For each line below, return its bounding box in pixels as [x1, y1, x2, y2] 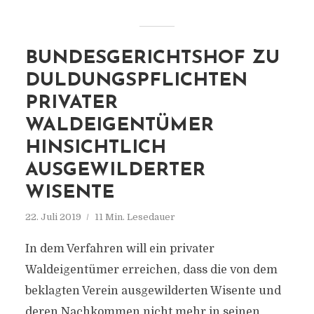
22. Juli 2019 [25, 212, 81, 222]
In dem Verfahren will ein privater [25, 243, 214, 255]
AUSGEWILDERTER [25, 161, 205, 180]
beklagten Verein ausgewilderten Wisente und [25, 285, 281, 297]
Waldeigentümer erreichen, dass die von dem [25, 264, 278, 276]
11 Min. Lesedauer [94, 212, 175, 222]
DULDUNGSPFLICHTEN [25, 71, 247, 90]
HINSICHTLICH [25, 139, 166, 158]
